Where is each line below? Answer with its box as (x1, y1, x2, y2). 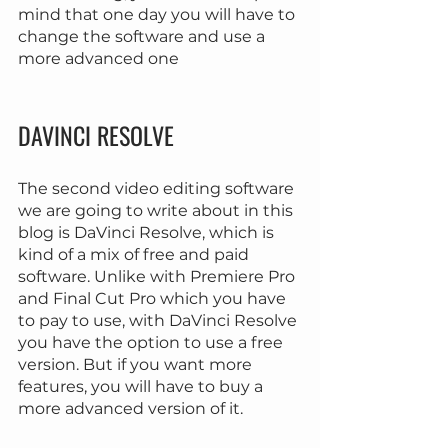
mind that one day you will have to (18, 5, 299, 25)
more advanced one (18, 49, 179, 69)
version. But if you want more (18, 355, 256, 375)
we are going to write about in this (18, 201, 297, 221)
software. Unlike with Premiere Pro (18, 267, 299, 287)
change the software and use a (18, 27, 269, 47)
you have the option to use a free (18, 333, 287, 353)
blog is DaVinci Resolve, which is (18, 223, 278, 243)
